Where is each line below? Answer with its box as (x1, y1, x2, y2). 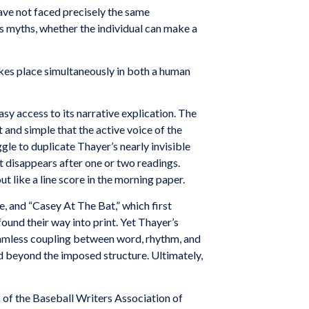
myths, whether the (6, 21, 95, 35)
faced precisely (34, 5, 106, 19)
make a (163, 21, 197, 35)
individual (97, 21, 143, 35)
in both (117, 63, 150, 77)
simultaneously (44, 63, 114, 77)
